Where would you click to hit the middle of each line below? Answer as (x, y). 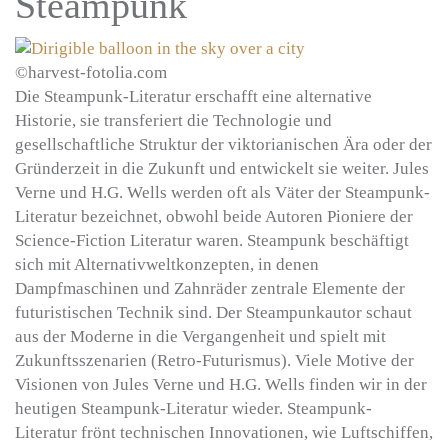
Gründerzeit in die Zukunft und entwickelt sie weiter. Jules (222, 169)
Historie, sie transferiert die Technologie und (173, 121)
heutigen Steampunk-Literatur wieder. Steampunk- (193, 409)
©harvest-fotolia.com (91, 73)
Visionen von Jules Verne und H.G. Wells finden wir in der (221, 385)
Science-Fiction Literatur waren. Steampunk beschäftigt (212, 241)
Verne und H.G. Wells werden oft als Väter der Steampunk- (222, 193)
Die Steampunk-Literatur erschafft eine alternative (193, 97)
